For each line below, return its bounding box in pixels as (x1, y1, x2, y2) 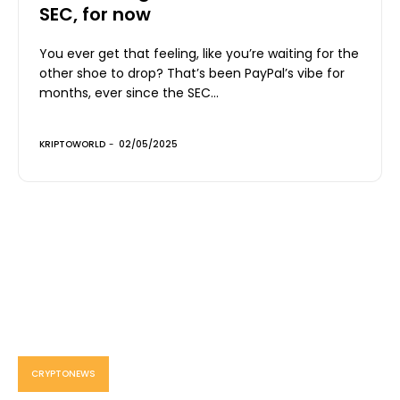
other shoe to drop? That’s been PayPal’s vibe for (39, 63, 345, 82)
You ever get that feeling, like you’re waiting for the (39, 44, 359, 62)
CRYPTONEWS (31, 366, 96, 380)
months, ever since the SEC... (39, 83, 219, 102)
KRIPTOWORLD (39, 137, 105, 151)
